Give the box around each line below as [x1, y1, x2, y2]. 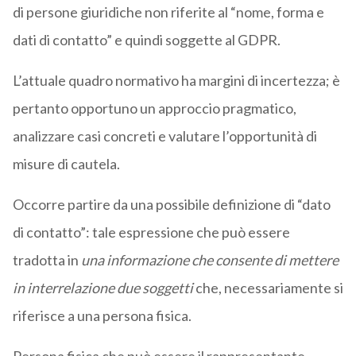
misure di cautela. [12, 155, 120, 173]
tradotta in [12, 251, 81, 269]
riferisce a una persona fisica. [12, 307, 192, 325]
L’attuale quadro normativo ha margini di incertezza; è [12, 72, 340, 90]
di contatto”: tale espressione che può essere [12, 223, 290, 242]
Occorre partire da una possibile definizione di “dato [12, 195, 331, 214]
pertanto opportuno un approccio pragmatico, [12, 99, 296, 118]
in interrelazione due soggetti [12, 279, 193, 297]
